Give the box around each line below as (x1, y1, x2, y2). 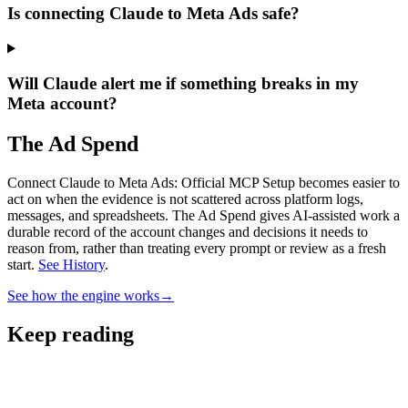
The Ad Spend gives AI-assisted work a (172, 207, 400, 223)
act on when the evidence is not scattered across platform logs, (7, 190, 363, 207)
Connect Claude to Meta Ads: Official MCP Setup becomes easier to (7, 174, 400, 190)
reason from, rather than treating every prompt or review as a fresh (7, 240, 386, 256)
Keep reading (7, 321, 134, 346)
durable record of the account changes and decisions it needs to (7, 223, 368, 240)
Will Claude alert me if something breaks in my (7, 74, 359, 94)
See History (38, 256, 105, 272)
